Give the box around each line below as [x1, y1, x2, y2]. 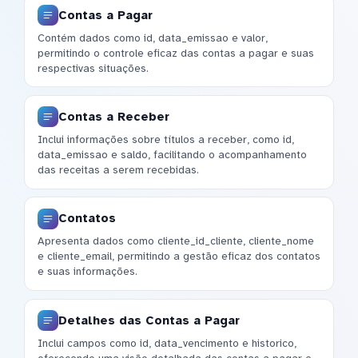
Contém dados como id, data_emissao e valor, [38, 30, 268, 45]
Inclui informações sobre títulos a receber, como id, [38, 133, 294, 147]
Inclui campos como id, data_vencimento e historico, [38, 336, 296, 350]
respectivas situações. [38, 61, 149, 75]
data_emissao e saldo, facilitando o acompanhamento [38, 148, 307, 162]
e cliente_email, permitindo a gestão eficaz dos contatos [38, 249, 320, 264]
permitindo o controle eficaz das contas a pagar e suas [38, 46, 314, 60]
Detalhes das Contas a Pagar [58, 312, 240, 328]
